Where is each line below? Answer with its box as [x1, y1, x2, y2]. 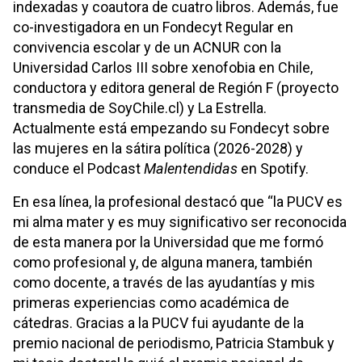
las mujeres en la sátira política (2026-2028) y [13, 140, 303, 157]
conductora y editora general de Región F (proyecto [13, 79, 339, 96]
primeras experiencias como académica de [13, 294, 289, 311]
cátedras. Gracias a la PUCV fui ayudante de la [13, 314, 304, 331]
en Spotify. [238, 160, 309, 177]
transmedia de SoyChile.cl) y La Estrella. [13, 99, 267, 116]
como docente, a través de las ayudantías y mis [13, 274, 315, 291]
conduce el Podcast [13, 160, 144, 177]
